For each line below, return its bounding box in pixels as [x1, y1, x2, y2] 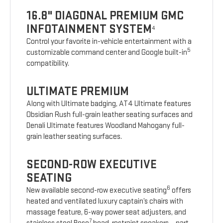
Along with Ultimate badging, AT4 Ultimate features [26, 99, 192, 109]
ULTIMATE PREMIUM [26, 84, 129, 99]
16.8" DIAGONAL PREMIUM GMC [26, 8, 184, 23]
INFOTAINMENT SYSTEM [26, 22, 152, 37]
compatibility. [26, 59, 70, 69]
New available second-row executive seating [26, 186, 167, 196]
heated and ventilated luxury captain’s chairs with [26, 197, 184, 207]
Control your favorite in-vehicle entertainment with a [26, 37, 192, 47]
